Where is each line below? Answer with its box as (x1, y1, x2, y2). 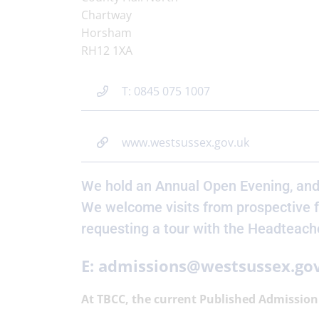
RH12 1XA (81, 43, 132, 58)
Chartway (81, 7, 132, 23)
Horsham (81, 25, 132, 41)
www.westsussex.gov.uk (122, 135, 249, 150)
